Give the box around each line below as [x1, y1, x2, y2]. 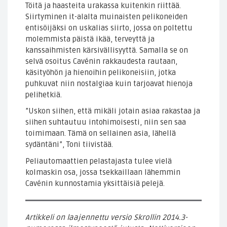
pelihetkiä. [25, 90, 62, 99]
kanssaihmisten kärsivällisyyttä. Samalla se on [25, 45, 188, 55]
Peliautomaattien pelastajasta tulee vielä [25, 156, 172, 166]
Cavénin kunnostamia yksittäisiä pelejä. [25, 178, 165, 188]
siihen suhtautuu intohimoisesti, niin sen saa [25, 118, 186, 127]
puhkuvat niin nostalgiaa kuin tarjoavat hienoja [25, 79, 193, 88]
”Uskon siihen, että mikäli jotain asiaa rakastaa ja [25, 106, 200, 116]
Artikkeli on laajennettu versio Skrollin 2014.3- [25, 212, 187, 222]
